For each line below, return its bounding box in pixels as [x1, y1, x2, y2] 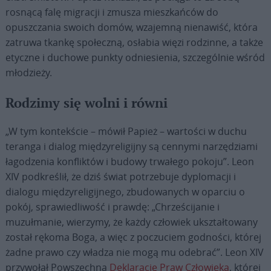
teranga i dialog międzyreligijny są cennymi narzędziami [5, 139, 258, 153]
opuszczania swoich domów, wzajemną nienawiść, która [5, 20, 258, 34]
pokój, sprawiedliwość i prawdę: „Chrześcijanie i [5, 200, 220, 214]
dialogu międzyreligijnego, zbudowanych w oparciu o [5, 184, 245, 198]
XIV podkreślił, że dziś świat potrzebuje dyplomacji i [5, 169, 236, 183]
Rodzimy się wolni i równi [5, 95, 168, 112]
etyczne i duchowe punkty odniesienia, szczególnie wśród [5, 50, 265, 64]
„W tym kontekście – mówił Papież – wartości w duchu [5, 124, 247, 138]
